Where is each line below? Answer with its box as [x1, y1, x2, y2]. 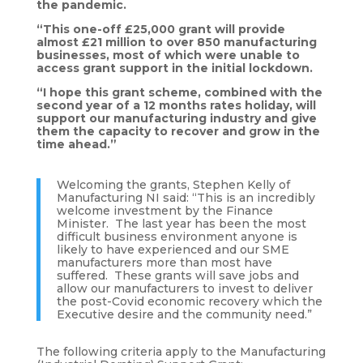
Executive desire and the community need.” [56, 307, 312, 322]
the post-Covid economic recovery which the [56, 294, 322, 310]
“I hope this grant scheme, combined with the [36, 85, 322, 100]
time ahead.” [36, 137, 117, 152]
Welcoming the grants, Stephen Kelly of [56, 177, 290, 193]
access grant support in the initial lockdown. [36, 61, 313, 76]
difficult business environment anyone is [56, 229, 297, 245]
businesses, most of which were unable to [36, 48, 300, 63]
